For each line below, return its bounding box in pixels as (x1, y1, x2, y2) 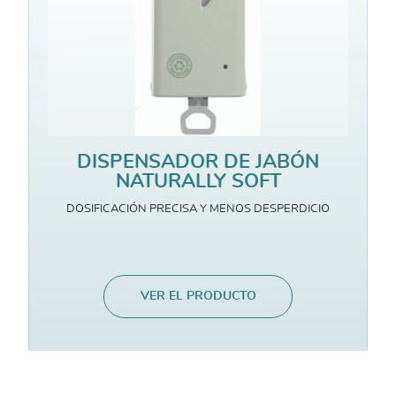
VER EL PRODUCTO (140, 290, 256, 303)
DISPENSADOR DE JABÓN (77, 152, 319, 172)
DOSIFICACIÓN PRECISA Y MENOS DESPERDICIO (66, 202, 330, 216)
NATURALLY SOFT (115, 171, 281, 192)
